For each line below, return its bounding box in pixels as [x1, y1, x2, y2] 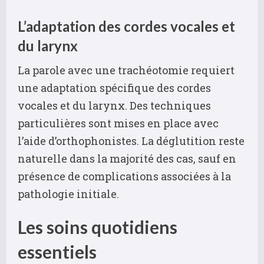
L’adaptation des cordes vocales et [18, 18, 235, 35]
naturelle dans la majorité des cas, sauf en [18, 151, 236, 166]
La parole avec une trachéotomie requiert [18, 63, 235, 78]
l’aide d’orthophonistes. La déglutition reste [18, 134, 245, 148]
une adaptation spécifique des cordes [18, 81, 211, 95]
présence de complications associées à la [18, 169, 231, 184]
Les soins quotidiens [18, 216, 177, 238]
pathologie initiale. [18, 187, 119, 202]
